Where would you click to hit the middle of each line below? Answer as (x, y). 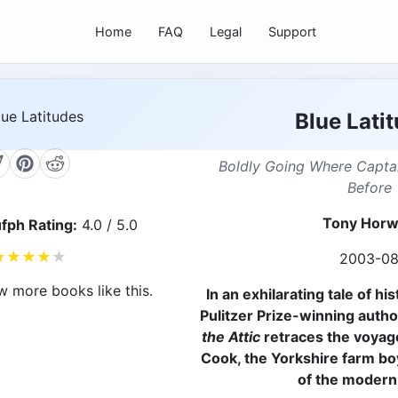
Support (292, 31)
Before (369, 187)
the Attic (231, 336)
